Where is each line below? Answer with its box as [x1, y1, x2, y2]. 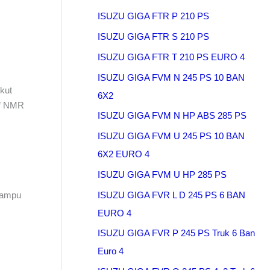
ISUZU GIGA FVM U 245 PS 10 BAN [98, 131, 245, 142]
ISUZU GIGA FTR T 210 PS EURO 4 [98, 51, 245, 62]
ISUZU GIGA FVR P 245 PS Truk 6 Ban [98, 228, 255, 239]
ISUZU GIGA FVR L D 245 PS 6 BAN [98, 189, 245, 200]
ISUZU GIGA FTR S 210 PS [98, 31, 209, 42]
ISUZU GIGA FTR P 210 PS [98, 11, 209, 22]
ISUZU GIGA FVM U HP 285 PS [98, 169, 227, 180]
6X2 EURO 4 [98, 149, 149, 160]
